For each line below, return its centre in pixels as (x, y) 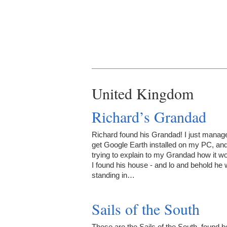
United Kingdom (143, 93)
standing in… (113, 175)
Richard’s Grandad (149, 116)
